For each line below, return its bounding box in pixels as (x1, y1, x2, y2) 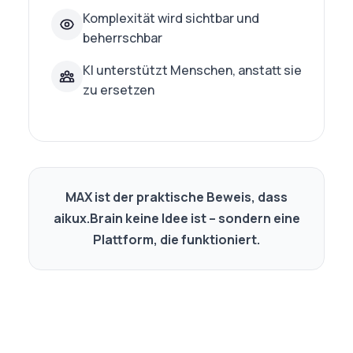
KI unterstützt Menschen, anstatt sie (83, 61, 302, 79)
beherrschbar (83, 29, 162, 46)
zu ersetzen (83, 81, 154, 98)
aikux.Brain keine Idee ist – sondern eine (53, 210, 300, 227)
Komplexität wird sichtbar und (83, 9, 259, 27)
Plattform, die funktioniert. (93, 231, 260, 248)
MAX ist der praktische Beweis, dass (65, 188, 288, 206)
